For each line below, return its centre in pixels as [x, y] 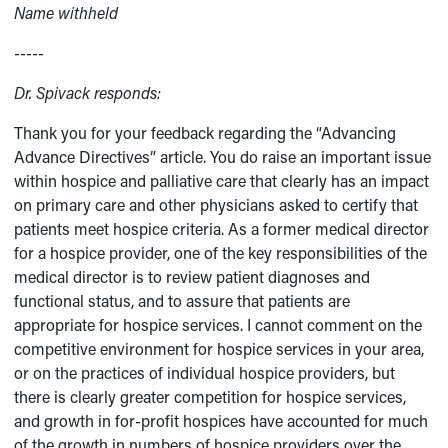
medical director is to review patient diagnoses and [192, 276]
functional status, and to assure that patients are [182, 300]
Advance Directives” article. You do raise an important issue [223, 156]
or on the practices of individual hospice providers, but [205, 372]
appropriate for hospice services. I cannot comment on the [218, 324]
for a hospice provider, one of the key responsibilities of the [221, 252]
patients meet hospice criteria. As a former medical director [222, 228]
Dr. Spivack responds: [88, 92]
